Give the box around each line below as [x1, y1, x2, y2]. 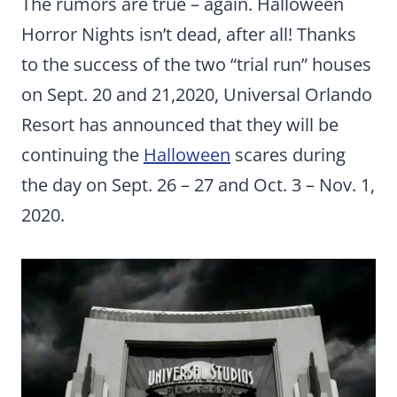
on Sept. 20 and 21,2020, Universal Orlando [21, 82, 372, 106]
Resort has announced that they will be [21, 113, 339, 136]
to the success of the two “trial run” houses [21, 52, 371, 76]
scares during [230, 143, 346, 167]
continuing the [21, 143, 144, 167]
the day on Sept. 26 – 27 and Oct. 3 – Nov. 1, [21, 173, 375, 197]
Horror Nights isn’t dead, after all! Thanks [21, 22, 356, 46]
